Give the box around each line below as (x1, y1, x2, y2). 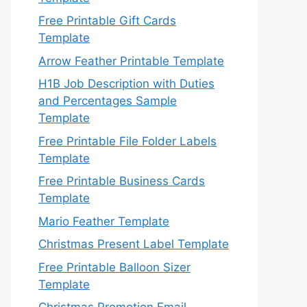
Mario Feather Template (38, 214, 169, 228)
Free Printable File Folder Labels (38, 134, 217, 148)
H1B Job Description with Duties (38, 77, 214, 90)
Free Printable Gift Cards (38, 14, 176, 27)
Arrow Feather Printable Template (38, 53, 224, 68)
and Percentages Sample (38, 94, 177, 108)
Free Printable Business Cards (38, 174, 205, 188)
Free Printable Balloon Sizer (38, 260, 191, 274)
